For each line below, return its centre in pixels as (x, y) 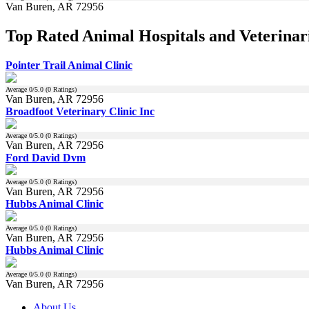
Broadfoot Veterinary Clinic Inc (80, 111)
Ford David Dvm (46, 157)
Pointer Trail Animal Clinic (69, 65)
